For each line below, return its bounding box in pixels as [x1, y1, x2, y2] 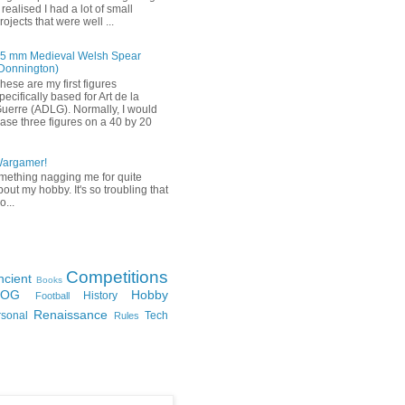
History [82, 289, 118, 303]
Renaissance [33, 307, 108, 323]
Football [34, 290, 70, 302]
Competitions [66, 268, 168, 287]
